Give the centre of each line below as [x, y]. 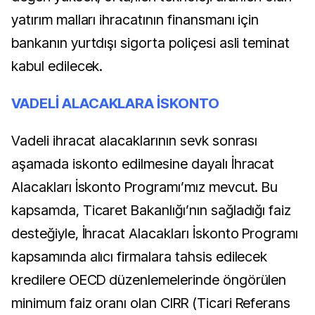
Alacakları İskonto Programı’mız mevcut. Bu [145, 187]
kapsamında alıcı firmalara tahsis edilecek [140, 257]
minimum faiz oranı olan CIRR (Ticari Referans [151, 303]
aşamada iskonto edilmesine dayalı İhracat [143, 164]
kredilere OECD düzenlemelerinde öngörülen [149, 280]
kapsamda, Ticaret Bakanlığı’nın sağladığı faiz [152, 211]
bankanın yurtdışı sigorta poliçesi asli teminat [151, 43]
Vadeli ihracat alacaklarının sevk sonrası [135, 141]
